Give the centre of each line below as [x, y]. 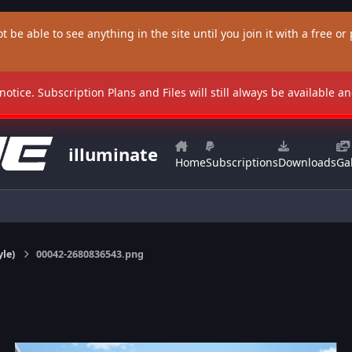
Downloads [307, 163]
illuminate [113, 154]
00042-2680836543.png [90, 255]
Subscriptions [242, 163]
